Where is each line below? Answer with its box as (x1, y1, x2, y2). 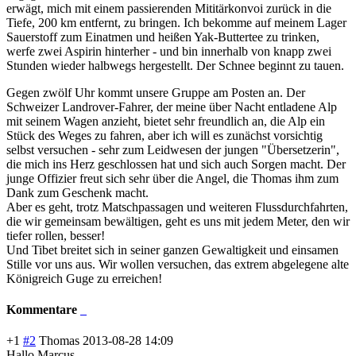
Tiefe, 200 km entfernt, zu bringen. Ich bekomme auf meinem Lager (6, 15, 346, 29)
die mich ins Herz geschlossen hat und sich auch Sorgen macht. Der (6, 157, 346, 171)
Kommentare (6, 303, 80, 317)
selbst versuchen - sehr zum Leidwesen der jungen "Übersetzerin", (6, 142, 339, 157)
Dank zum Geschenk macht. (6, 185, 149, 199)
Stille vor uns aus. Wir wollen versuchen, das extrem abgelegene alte (6, 257, 349, 271)
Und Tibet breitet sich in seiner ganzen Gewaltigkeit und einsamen (6, 242, 339, 257)
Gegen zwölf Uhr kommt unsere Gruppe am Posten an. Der (6, 85, 305, 99)
